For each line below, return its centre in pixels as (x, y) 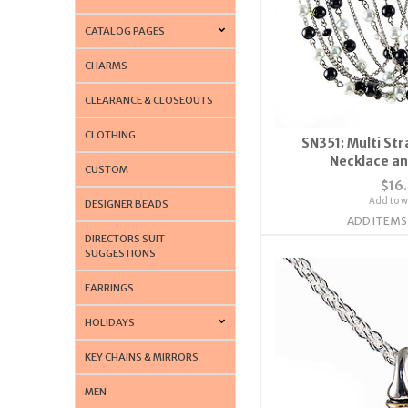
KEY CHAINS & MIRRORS (142, 357)
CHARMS (107, 65)
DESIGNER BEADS (127, 204)
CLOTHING (111, 134)
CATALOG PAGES (125, 31)
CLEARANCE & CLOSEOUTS (149, 100)
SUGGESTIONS (121, 253)
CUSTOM (107, 169)
